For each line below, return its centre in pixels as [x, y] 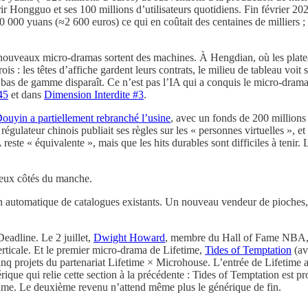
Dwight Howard [129, 237]
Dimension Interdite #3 [94, 94]
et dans [26, 94]
